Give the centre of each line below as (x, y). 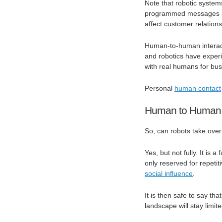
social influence (169, 174)
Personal (160, 88)
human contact (198, 88)
